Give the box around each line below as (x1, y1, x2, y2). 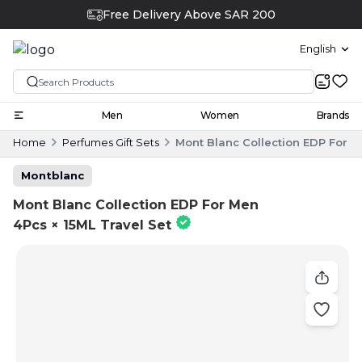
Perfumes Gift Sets (62, 135, 159, 149)
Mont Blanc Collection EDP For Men (13, 196, 259, 213)
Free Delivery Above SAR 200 (102, 7, 276, 22)
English (300, 42, 336, 56)
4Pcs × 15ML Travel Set (13, 217, 171, 233)
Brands (316, 108, 349, 121)
